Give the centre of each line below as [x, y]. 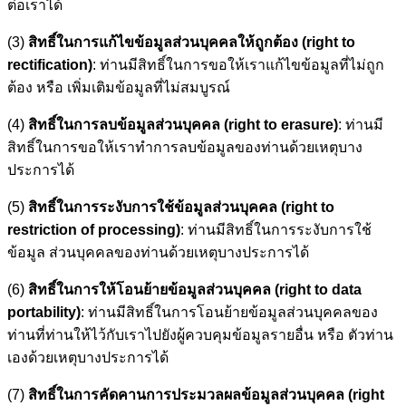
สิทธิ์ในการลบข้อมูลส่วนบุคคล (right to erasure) [183, 124]
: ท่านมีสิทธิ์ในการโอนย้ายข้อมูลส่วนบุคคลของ [229, 312]
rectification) [50, 64]
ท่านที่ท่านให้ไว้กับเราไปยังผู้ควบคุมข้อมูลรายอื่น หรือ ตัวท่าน [200, 334]
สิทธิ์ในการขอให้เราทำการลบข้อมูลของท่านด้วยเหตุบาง [185, 147]
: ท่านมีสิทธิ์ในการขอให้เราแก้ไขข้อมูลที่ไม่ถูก [238, 64]
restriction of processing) [94, 229]
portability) [44, 312]
